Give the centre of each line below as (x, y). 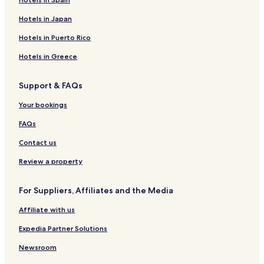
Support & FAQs (51, 85)
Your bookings (43, 104)
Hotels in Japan (45, 18)
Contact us (38, 142)
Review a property (51, 161)
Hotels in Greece (48, 56)
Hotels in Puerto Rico (55, 37)
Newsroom (38, 247)
